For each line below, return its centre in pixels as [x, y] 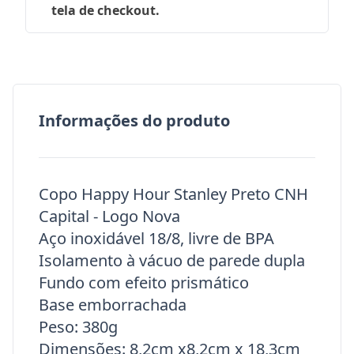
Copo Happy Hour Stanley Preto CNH [173, 194]
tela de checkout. [105, 10]
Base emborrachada [113, 305]
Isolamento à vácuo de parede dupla [172, 260]
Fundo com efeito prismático [144, 282]
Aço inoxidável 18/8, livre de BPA [156, 238]
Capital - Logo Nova [111, 216]
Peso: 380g [78, 327]
